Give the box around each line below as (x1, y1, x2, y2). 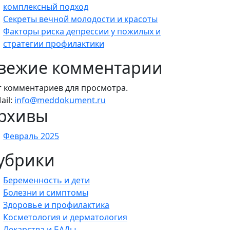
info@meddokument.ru (14, 94, 106, 106)
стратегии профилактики (3, 38, 104, 49)
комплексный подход (3, 1, 88, 12)
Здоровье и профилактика (3, 199, 109, 210)
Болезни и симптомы (3, 187, 88, 198)
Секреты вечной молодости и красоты (3, 13, 158, 25)
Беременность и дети (3, 175, 90, 186)
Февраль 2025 (3, 130, 59, 142)
